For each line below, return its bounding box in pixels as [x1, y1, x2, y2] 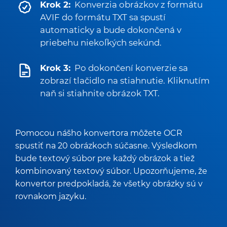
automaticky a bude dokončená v [40, 25, 181, 35]
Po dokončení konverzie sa [74, 63, 188, 73]
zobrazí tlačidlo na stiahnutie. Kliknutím [40, 75, 210, 86]
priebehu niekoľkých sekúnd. [40, 37, 162, 48]
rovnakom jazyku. [15, 191, 86, 201]
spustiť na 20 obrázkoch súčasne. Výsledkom [15, 140, 197, 150]
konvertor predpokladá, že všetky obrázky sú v [15, 178, 203, 188]
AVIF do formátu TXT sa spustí [40, 12, 166, 22]
